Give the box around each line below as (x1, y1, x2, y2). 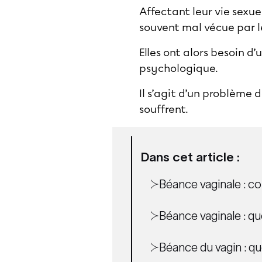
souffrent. (139, 103, 191, 116)
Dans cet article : (140, 150, 240, 164)
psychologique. (139, 62, 218, 75)
